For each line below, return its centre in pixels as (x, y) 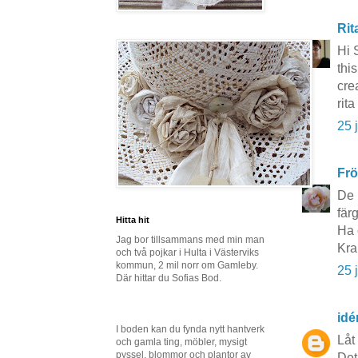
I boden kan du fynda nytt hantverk (190, 329)
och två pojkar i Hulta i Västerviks (187, 253)
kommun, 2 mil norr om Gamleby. (187, 265)
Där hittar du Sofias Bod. (169, 278)
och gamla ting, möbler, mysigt (181, 342)
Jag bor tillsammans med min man (190, 240)
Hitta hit (133, 220)
